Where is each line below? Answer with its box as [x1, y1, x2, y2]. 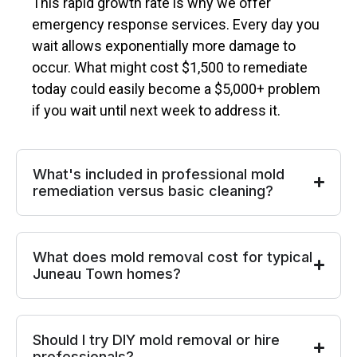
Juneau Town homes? [33, 265, 181, 282]
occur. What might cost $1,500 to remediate [32, 59, 308, 76]
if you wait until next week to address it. [32, 102, 280, 120]
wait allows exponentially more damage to [32, 37, 296, 55]
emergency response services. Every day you [32, 16, 320, 33]
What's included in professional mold [33, 165, 284, 182]
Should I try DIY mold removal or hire [33, 331, 280, 348]
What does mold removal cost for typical [33, 248, 312, 265]
